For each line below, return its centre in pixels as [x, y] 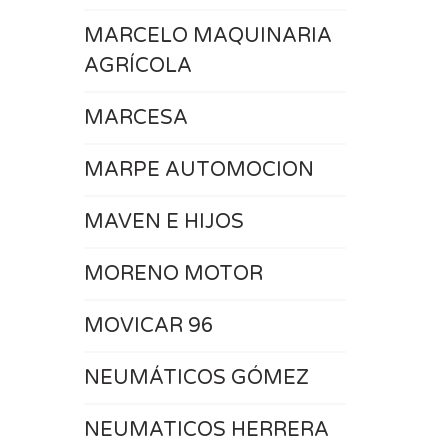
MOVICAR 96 [148, 326]
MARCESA [135, 118]
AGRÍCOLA [137, 66]
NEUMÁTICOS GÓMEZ [196, 378]
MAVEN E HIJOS [163, 222]
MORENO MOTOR [173, 274]
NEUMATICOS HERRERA [206, 430]
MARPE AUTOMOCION [198, 170]
